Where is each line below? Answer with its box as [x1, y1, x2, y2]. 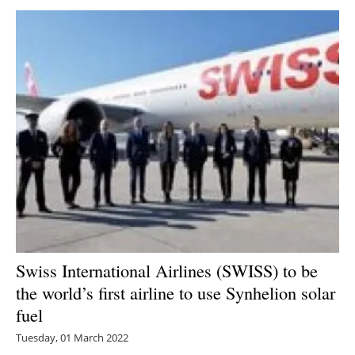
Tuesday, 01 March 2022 [16, 330, 128, 345]
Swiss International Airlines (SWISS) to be [16, 258, 318, 283]
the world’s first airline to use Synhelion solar [16, 281, 335, 305]
